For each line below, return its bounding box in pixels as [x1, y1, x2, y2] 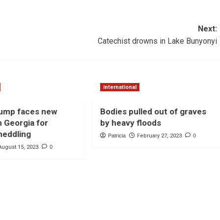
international [103, 84, 137, 91]
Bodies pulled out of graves [100, 107, 206, 117]
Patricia [108, 133, 126, 139]
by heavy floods [100, 118, 161, 128]
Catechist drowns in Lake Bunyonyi [97, 36, 217, 46]
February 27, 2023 [137, 133, 182, 139]
